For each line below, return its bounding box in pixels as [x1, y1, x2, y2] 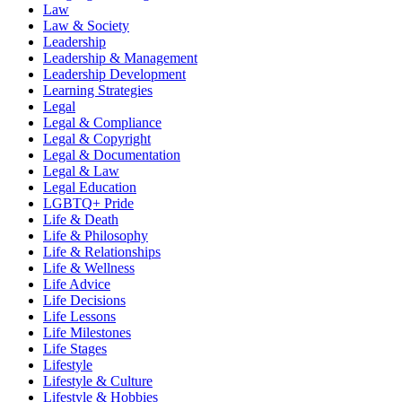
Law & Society [43, 18, 129, 34]
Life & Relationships [43, 244, 161, 260]
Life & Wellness [43, 260, 135, 276]
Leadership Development [43, 66, 186, 83]
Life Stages [43, 341, 107, 357]
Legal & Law [43, 163, 119, 179]
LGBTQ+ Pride [43, 196, 134, 212]
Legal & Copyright [43, 131, 151, 147]
